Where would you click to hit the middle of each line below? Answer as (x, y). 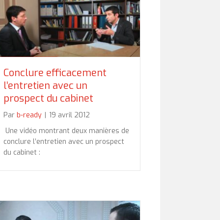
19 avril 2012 (69, 115)
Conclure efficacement (55, 73)
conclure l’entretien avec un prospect (64, 141)
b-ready (29, 115)
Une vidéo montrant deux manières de (66, 131)
